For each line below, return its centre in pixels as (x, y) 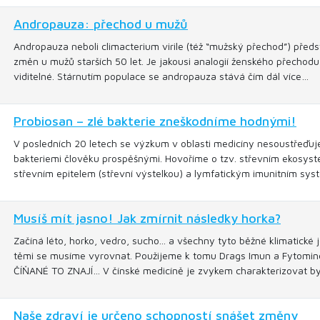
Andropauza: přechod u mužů (101, 24)
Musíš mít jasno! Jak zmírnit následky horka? (147, 218)
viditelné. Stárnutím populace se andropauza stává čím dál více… (161, 76)
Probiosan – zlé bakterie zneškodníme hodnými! (155, 121)
